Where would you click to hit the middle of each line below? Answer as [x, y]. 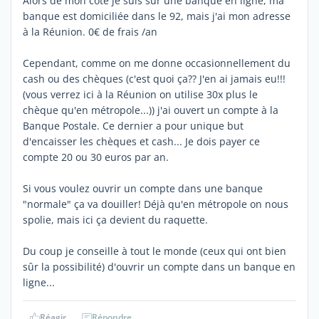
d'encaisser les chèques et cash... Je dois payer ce [141, 141]
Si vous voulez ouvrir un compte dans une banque [143, 188]
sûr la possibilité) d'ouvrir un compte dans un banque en [159, 267]
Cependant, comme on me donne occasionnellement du [157, 63]
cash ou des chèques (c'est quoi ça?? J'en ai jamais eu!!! [154, 79]
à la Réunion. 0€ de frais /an [90, 32]
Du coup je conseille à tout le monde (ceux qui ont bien [155, 251]
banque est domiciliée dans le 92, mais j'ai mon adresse [157, 16]
